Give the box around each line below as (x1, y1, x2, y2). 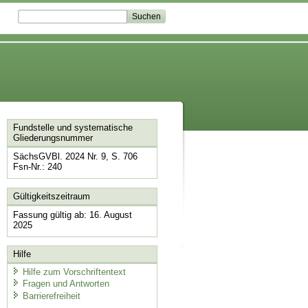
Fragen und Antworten (22, 278, 109, 289)
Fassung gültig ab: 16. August (12, 209, 132, 220)
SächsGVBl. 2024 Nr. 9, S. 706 (12, 151, 137, 162)
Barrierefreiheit (22, 290, 80, 301)
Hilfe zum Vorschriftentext (22, 266, 126, 277)
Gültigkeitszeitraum (12, 190, 90, 201)
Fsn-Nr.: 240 (12, 162, 62, 173)
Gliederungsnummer (12, 133, 93, 144)
